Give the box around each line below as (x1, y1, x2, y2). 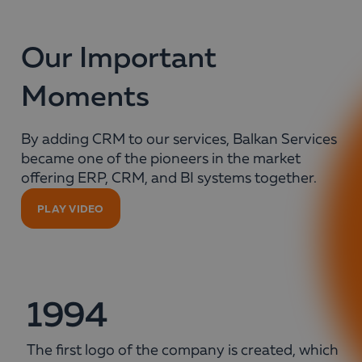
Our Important (21, 44, 217, 74)
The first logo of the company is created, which (27, 343, 339, 358)
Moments (21, 83, 149, 112)
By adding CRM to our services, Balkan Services (21, 133, 337, 147)
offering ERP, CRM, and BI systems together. (21, 171, 317, 186)
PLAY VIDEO (37, 202, 104, 215)
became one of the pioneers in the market (21, 152, 301, 166)
